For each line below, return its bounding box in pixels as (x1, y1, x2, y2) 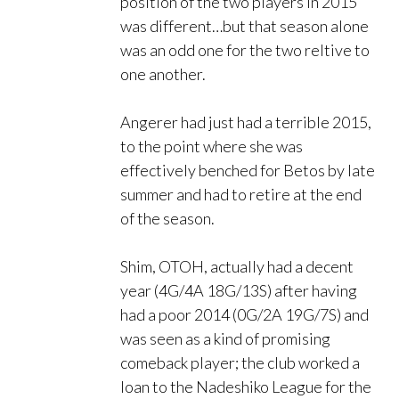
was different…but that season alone (120, 16, 369, 37)
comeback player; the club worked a (120, 353, 360, 373)
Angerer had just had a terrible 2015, (120, 112, 371, 133)
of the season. (120, 208, 215, 229)
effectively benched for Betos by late (120, 160, 375, 181)
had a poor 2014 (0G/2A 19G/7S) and (120, 305, 369, 325)
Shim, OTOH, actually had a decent (120, 256, 354, 277)
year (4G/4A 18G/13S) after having (120, 281, 357, 301)
